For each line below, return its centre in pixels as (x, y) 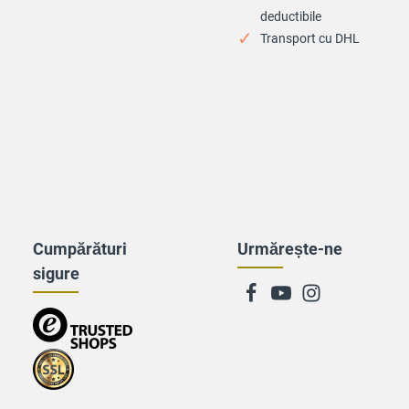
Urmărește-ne (290, 249)
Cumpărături (80, 249)
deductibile (291, 16)
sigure (56, 273)
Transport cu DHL (310, 38)
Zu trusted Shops (81, 317)
